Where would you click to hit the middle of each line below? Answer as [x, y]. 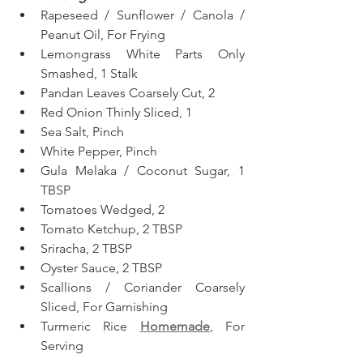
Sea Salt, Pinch [82, 131]
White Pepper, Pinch [99, 151]
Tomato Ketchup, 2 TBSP [111, 228]
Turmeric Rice [90, 326]
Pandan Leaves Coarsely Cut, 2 [128, 92]
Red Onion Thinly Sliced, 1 [116, 112]
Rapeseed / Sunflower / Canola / [143, 15]
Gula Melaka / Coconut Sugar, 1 [143, 170]
